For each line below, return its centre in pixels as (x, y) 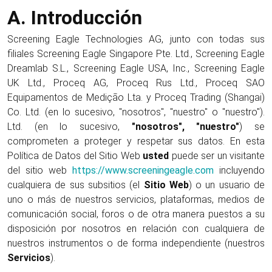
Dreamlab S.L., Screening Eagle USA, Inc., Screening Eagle (136, 68)
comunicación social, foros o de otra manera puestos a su (136, 214)
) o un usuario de (227, 185)
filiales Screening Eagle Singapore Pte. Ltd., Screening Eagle (136, 54)
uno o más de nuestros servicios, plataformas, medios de (136, 199)
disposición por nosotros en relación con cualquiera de (136, 229)
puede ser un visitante (217, 156)
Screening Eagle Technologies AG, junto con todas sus (136, 39)
